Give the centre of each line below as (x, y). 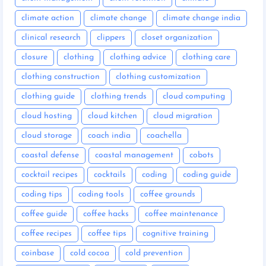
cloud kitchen (113, 116)
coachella (164, 135)
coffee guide (44, 214)
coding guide (207, 175)
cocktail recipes (50, 175)
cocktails (110, 175)
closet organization (177, 37)
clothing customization (158, 77)
